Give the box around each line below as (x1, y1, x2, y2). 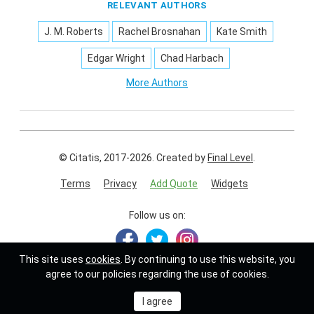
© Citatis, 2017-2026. (59, 151, 156, 163)
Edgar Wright (87, 52, 145, 64)
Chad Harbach (161, 52, 224, 64)
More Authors (126, 76, 188, 88)
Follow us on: (128, 209, 186, 221)
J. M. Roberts (44, 25, 104, 37)
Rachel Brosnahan (118, 25, 201, 37)
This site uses (19, 254, 86, 265)
